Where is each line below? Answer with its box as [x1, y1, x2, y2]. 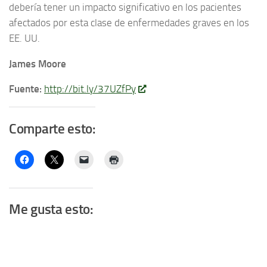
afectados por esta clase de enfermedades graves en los [9, 17, 249, 29]
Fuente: [9, 83, 42, 95]
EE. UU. [9, 32, 40, 45]
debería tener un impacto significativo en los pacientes [9, 1, 241, 14]
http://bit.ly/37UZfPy [44, 83, 136, 95]
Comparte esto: [9, 120, 95, 137]
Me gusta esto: [9, 201, 93, 218]
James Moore [9, 57, 66, 70]
